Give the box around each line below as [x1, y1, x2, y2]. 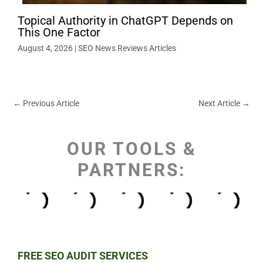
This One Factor [18, 25, 100, 39]
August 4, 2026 [18, 43, 75, 53]
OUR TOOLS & [66, 139, 197, 160]
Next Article [198, 98, 242, 108]
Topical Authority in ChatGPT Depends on [18, 13, 233, 28]
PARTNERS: [77, 160, 186, 181]
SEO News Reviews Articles [78, 43, 176, 53]
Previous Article [21, 98, 79, 108]
